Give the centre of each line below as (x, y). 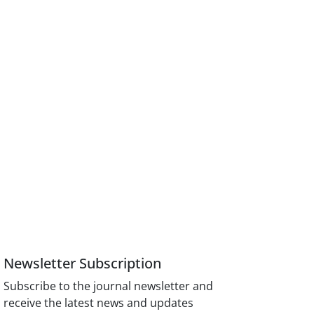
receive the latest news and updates (99, 303)
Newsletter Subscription (83, 264)
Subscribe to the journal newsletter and (109, 286)
